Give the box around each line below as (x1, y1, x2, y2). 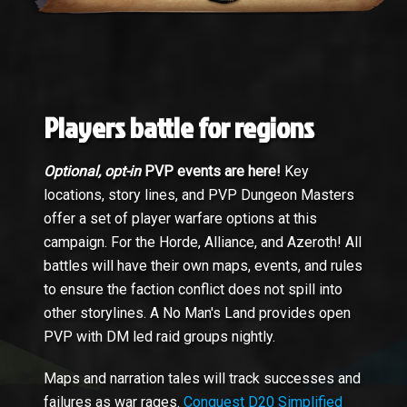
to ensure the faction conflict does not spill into (44, 281, 342, 299)
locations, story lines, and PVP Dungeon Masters (44, 186, 354, 204)
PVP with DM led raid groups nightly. (44, 328, 275, 346)
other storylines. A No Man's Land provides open (44, 304, 351, 323)
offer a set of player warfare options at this (44, 210, 317, 228)
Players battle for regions (44, 106, 314, 148)
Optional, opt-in (44, 163, 141, 181)
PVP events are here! (141, 163, 281, 181)
